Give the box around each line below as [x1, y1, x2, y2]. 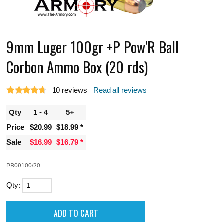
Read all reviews [93, 86, 147, 94]
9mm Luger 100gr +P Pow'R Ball [6, 35, 179, 57]
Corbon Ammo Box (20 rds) [6, 55, 148, 77]
